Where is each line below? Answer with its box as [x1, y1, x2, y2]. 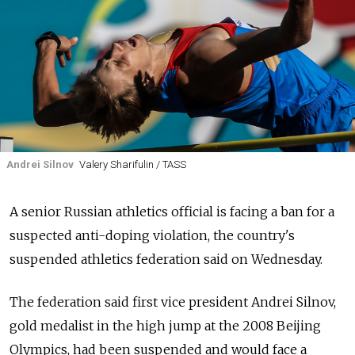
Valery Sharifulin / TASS [78, 158, 186, 170]
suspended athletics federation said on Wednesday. [10, 251, 323, 268]
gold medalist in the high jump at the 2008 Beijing [10, 318, 321, 334]
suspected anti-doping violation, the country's [10, 227, 295, 244]
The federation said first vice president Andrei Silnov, [10, 294, 336, 311]
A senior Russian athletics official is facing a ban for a [10, 204, 334, 220]
